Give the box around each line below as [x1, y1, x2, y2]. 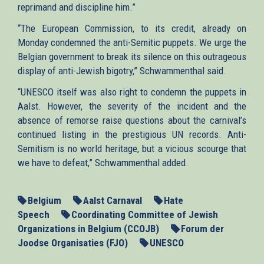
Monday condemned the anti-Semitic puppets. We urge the [18, 36, 246, 48]
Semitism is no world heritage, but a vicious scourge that [18, 142, 246, 154]
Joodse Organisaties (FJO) [18, 236, 128, 249]
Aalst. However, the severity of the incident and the [18, 100, 246, 112]
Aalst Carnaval [83, 194, 142, 206]
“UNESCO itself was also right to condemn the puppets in [18, 85, 246, 98]
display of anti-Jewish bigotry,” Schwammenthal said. [18, 64, 226, 77]
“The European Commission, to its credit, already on [18, 22, 246, 34]
